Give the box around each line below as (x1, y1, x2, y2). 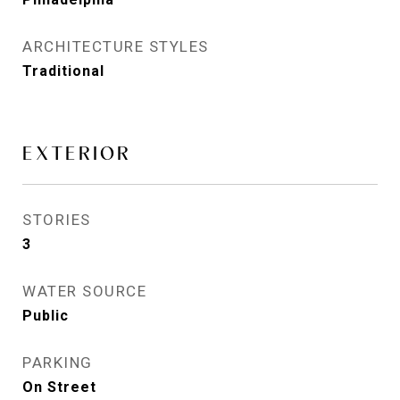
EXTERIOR (22, 142, 131, 164)
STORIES (22, 211, 91, 229)
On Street (22, 379, 96, 396)
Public (22, 307, 69, 324)
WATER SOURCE (22, 282, 146, 300)
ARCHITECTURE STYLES (22, 37, 209, 55)
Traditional (22, 62, 104, 79)
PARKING (22, 354, 93, 371)
